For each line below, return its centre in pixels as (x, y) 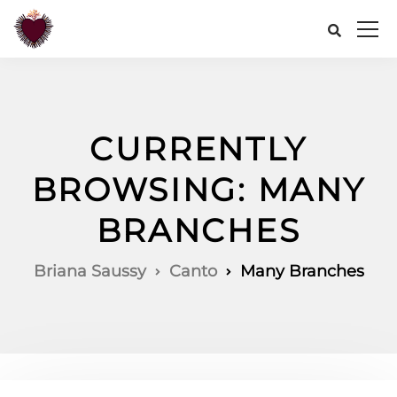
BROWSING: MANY (198, 190)
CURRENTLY (198, 149)
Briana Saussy (90, 271)
